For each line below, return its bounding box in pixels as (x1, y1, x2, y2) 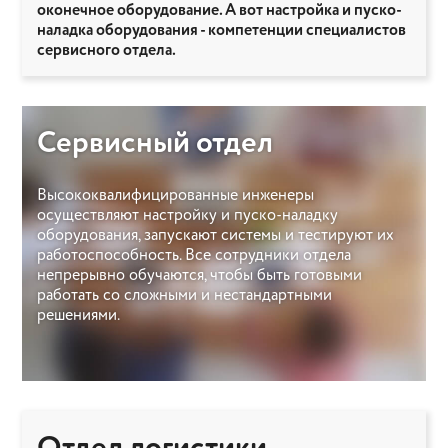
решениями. (37, 303, 120, 327)
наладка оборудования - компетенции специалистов (37, 18, 406, 42)
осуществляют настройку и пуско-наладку (37, 203, 338, 227)
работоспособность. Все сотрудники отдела (37, 243, 351, 267)
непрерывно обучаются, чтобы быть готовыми (37, 263, 362, 287)
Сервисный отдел (37, 120, 273, 166)
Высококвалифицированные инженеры (37, 183, 314, 207)
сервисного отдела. (37, 38, 176, 62)
